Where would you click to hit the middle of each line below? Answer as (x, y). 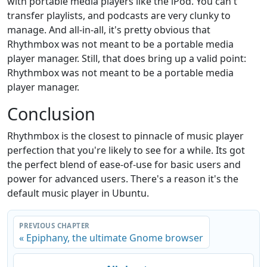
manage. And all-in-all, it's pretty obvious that (109, 30)
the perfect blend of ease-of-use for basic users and (124, 165)
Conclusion (51, 114)
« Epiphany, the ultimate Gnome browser (111, 238)
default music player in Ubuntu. (78, 193)
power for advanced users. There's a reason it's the (123, 179)
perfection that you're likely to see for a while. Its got (126, 150)
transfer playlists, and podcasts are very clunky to (119, 16)
